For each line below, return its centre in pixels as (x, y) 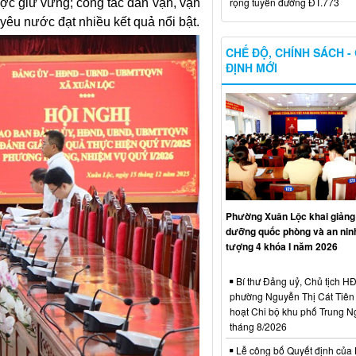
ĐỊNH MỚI (251, 67)
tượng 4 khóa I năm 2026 (281, 247)
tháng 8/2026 (258, 327)
